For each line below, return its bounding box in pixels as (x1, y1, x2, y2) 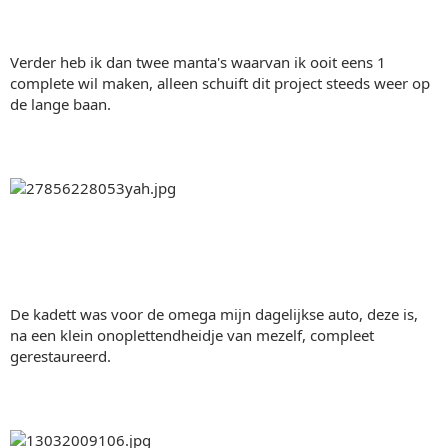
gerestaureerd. (10, 345, 111, 366)
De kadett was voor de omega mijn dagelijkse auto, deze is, (10, 303, 418, 324)
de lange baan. (10, 93, 111, 114)
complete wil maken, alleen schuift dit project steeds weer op (10, 72, 430, 93)
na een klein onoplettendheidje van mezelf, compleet (10, 324, 374, 345)
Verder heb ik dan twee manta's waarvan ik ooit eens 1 (10, 51, 386, 72)
